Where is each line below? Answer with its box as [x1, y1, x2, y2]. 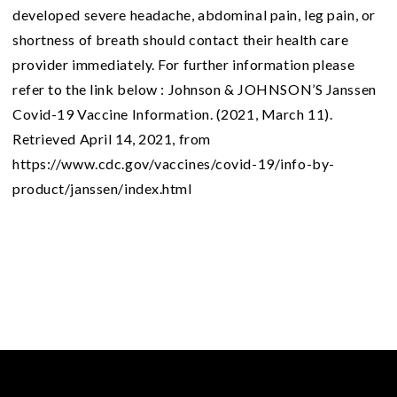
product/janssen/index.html [12, 180, 192, 198]
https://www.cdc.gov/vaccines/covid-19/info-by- [12, 155, 335, 173]
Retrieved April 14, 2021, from [12, 130, 211, 148]
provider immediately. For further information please [12, 56, 355, 74]
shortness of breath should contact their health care [12, 31, 349, 49]
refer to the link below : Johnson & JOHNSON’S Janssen [12, 81, 377, 98]
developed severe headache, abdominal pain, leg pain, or [12, 6, 376, 24]
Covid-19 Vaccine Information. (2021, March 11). [12, 105, 333, 123]
